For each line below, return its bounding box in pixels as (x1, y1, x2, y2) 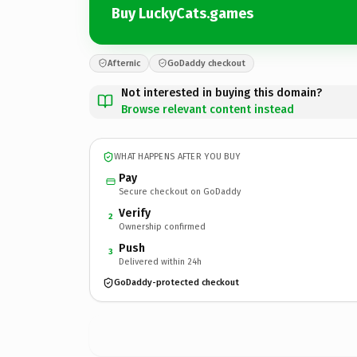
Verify (119, 206, 151, 220)
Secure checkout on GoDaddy (119, 186, 241, 197)
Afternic (108, 57, 140, 69)
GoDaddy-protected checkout (114, 277, 239, 288)
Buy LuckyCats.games (112, 5, 253, 22)
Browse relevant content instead (121, 102, 294, 116)
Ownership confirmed (119, 221, 206, 232)
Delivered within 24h (119, 256, 202, 267)
